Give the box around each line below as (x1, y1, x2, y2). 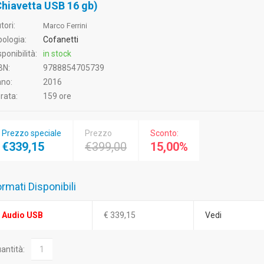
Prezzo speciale (2, 128, 61, 138)
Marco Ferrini (43, 21, 87, 30)
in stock (43, 49, 71, 58)
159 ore (43, 91, 71, 101)
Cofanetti (43, 35, 78, 44)
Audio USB (2, 210, 43, 220)
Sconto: (150, 128, 179, 138)
